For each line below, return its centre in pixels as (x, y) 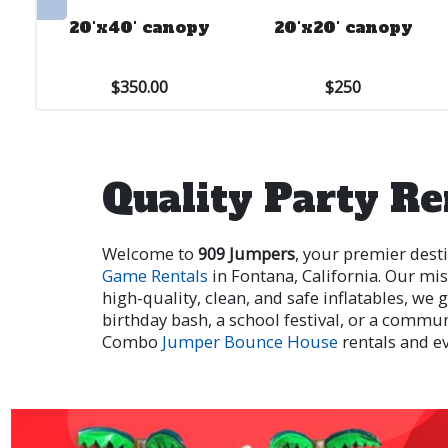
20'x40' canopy (139, 27)
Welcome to (150, 253)
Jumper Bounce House (250, 341)
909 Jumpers (246, 253)
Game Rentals (155, 275)
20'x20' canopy (343, 27)
